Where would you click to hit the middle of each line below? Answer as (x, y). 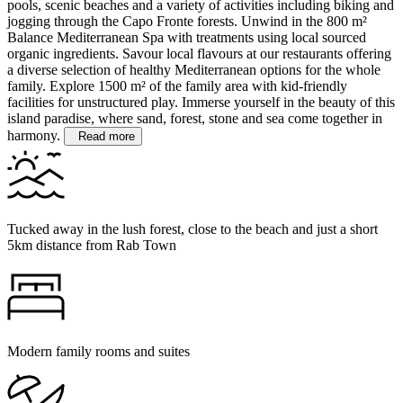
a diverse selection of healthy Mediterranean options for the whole (194, 70)
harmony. (34, 136)
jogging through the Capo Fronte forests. (124, 22)
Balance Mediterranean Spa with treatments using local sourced (187, 38)
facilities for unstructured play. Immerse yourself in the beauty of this (201, 103)
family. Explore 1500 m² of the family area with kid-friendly (177, 86)
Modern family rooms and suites (99, 352)
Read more (103, 137)
